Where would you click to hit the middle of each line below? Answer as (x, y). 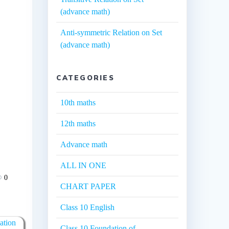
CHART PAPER (88, 187)
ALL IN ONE (84, 166)
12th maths (78, 124)
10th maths (78, 103)
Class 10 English (88, 208)
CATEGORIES (85, 78)
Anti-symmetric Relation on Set (111, 33)
